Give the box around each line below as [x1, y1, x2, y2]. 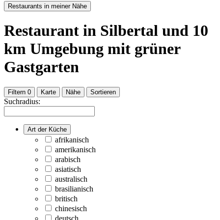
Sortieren [90, 88, 116, 96]
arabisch [55, 155, 81, 164]
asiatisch [55, 165, 81, 173]
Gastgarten [4, 58, 79, 76]
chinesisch [55, 204, 87, 213]
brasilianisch [55, 184, 93, 193]
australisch [55, 174, 87, 183]
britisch [55, 194, 78, 203]
